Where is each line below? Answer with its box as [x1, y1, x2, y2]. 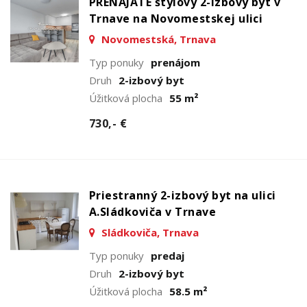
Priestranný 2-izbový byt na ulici [89, 187, 276, 203]
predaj [151, 248, 184, 262]
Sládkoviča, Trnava [99, 225, 199, 239]
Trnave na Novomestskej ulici [89, 10, 263, 26]
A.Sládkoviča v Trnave [89, 204, 217, 219]
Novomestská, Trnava [99, 32, 216, 46]
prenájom [151, 55, 200, 69]
